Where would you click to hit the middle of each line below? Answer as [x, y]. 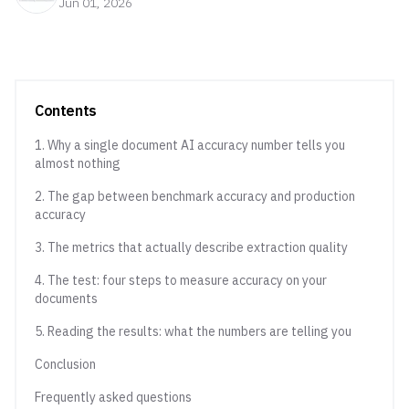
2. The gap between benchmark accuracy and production [195, 196]
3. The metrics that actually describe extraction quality [191, 247]
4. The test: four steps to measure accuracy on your [181, 280]
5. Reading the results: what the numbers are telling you [193, 331]
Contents [66, 110]
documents [66, 299]
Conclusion [65, 364]
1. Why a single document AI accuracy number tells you [190, 145]
